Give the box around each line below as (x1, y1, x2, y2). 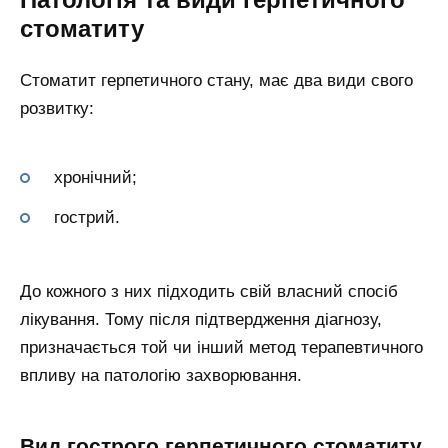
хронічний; (54, 168, 137, 188)
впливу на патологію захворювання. (20, 366, 302, 385)
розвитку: (20, 99, 94, 119)
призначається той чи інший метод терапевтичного (20, 338, 423, 357)
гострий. (54, 208, 120, 228)
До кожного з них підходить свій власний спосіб (20, 282, 398, 301)
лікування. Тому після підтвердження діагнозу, (20, 310, 382, 329)
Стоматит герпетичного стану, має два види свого (20, 71, 413, 91)
